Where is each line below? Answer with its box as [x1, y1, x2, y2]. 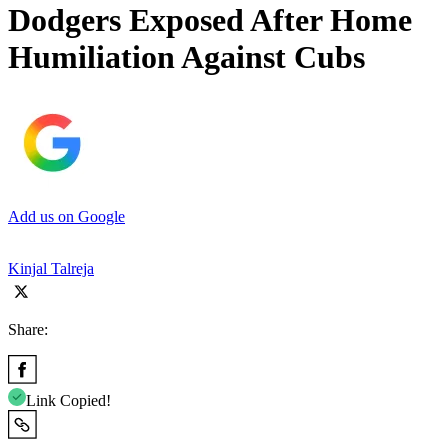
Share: [8, 320, 48, 338]
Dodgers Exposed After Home [8, 2, 412, 39]
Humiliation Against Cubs [8, 39, 365, 76]
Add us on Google [8, 207, 125, 225]
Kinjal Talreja [8, 259, 94, 277]
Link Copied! [26, 391, 111, 409]
